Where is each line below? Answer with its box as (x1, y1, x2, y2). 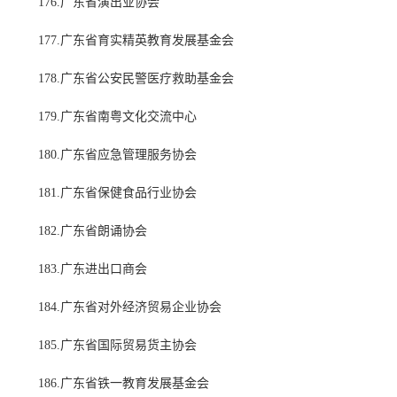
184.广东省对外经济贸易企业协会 (38, 300, 222, 315)
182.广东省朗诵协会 (38, 224, 147, 238)
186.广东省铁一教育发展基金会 (38, 377, 209, 391)
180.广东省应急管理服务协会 (38, 148, 197, 162)
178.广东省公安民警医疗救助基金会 (38, 72, 234, 86)
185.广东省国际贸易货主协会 (38, 339, 197, 353)
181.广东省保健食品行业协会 (38, 186, 197, 200)
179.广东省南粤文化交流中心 (38, 110, 197, 124)
